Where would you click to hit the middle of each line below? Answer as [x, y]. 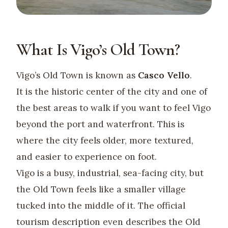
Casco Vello [164, 75]
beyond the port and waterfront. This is [100, 124]
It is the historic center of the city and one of [112, 91]
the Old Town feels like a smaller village [101, 189]
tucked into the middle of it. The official [101, 205]
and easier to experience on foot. [87, 156]
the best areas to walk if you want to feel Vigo [113, 108]
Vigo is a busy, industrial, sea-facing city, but [110, 173]
